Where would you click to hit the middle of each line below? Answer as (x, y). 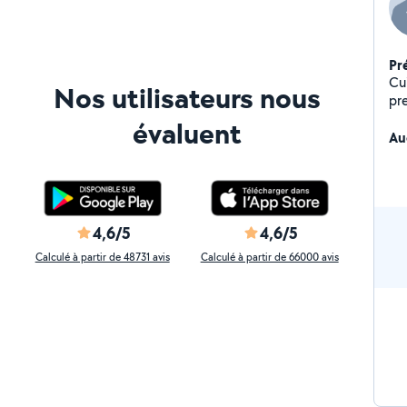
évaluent (187, 133)
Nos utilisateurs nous (187, 98)
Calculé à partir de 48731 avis (102, 257)
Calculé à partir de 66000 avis (269, 257)
